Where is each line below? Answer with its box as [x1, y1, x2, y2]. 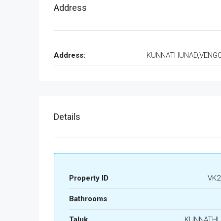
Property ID [69, 174, 109, 183]
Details [54, 111, 80, 122]
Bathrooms [69, 194, 107, 203]
